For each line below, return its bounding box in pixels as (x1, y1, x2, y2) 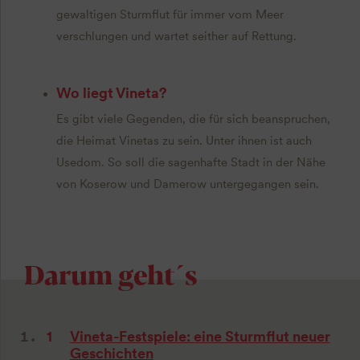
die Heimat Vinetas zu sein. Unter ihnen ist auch (55, 133, 312, 149)
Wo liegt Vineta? (55, 84, 167, 101)
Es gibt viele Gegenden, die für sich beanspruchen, (55, 112, 330, 127)
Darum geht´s (23, 253, 197, 292)
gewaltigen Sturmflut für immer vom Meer (55, 6, 284, 22)
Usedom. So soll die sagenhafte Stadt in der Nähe (55, 155, 325, 170)
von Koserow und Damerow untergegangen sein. (55, 177, 319, 192)
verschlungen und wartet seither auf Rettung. (55, 28, 297, 43)
